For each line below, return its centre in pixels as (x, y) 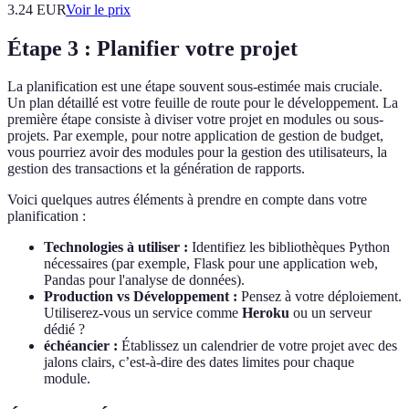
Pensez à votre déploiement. (320, 297)
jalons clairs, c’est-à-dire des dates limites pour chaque (199, 362)
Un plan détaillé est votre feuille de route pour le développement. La (203, 103)
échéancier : (81, 346)
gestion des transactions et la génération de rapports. (156, 169)
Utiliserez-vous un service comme (143, 313)
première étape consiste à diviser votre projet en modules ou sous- (195, 120)
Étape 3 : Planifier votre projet (152, 48)
